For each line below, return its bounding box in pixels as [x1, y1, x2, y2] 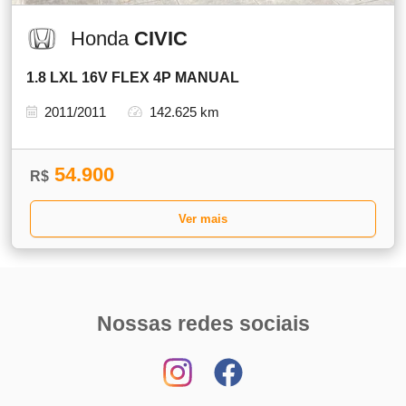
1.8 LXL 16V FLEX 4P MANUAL [26, 69, 239, 85]
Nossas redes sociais [96, 311, 310, 335]
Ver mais [179, 211, 227, 226]
